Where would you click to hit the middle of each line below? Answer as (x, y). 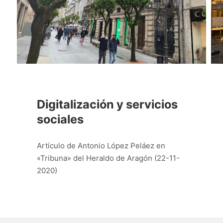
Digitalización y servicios (107, 104)
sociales (60, 119)
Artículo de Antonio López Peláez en (101, 145)
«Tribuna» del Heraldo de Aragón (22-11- (108, 158)
